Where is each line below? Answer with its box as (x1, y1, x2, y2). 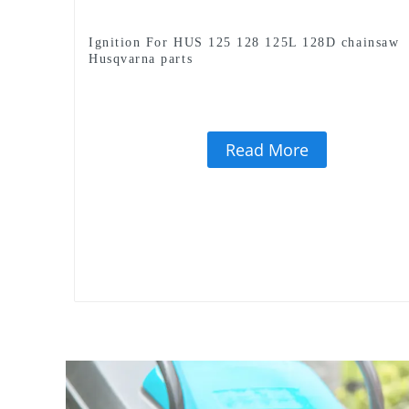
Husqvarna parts (89, 51, 194, 66)
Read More (225, 138, 309, 161)
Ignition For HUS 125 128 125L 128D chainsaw (89, 35, 400, 49)
